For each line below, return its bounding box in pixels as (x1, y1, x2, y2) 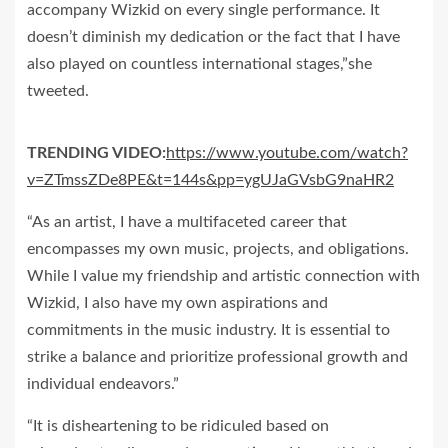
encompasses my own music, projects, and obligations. (27, 241, 409, 257)
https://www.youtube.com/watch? (166, 145, 408, 161)
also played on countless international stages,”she (27, 56, 372, 72)
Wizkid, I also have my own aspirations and (27, 295, 328, 311)
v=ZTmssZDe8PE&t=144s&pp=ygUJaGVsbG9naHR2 (27, 172, 394, 188)
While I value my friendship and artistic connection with (27, 268, 420, 284)
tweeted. (27, 83, 89, 99)
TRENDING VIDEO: (27, 145, 166, 161)
